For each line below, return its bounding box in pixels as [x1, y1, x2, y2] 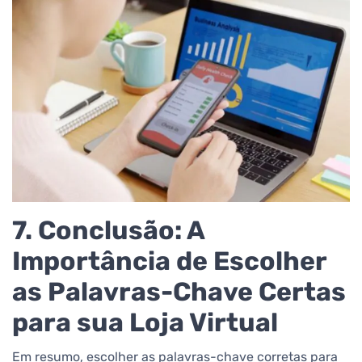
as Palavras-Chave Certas [12, 276, 346, 307]
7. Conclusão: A [12, 214, 204, 246]
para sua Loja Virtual [12, 306, 278, 338]
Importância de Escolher [12, 245, 326, 276]
